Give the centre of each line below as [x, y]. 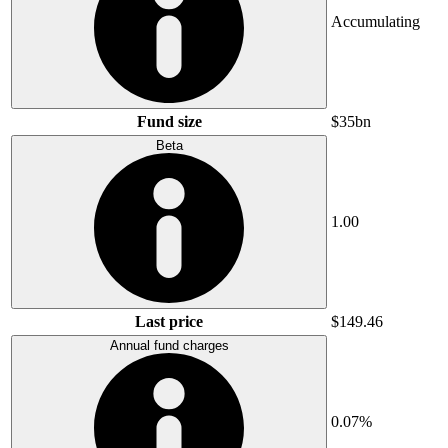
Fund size [169, 121]
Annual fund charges [169, 345]
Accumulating [375, 21]
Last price [169, 321]
